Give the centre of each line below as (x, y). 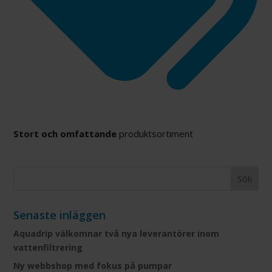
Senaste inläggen (60, 215)
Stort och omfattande (65, 134)
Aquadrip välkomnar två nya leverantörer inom (117, 234)
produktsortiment (155, 134)
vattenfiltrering (48, 248)
